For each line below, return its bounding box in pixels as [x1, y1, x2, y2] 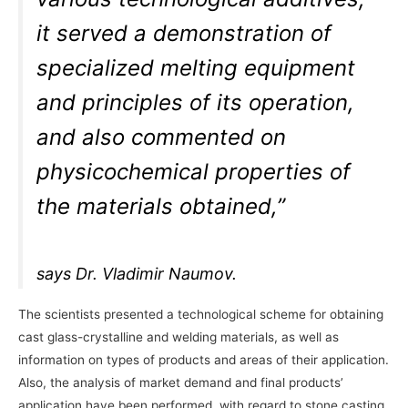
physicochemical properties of [36, 158, 352, 186]
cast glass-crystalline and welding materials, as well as [18, 330, 339, 345]
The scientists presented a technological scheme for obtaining [18, 307, 383, 322]
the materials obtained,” [36, 193, 286, 220]
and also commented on [36, 124, 287, 151]
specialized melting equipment [36, 55, 356, 82]
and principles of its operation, [36, 89, 355, 117]
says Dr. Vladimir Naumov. [36, 264, 238, 284]
